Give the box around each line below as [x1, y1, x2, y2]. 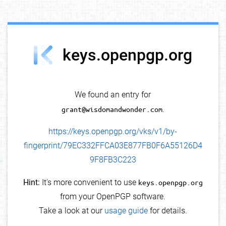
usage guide [104, 206, 148, 216]
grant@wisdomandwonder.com [61, 104, 162, 114]
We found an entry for [75, 90, 151, 100]
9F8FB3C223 [89, 155, 136, 165]
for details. [147, 206, 187, 216]
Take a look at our [38, 206, 104, 216]
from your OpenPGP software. [60, 192, 166, 202]
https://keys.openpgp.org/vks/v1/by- [48, 127, 178, 137]
